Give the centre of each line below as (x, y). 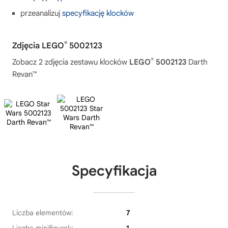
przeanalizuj (41, 13)
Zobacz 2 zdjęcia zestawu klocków (71, 62)
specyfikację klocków (98, 13)
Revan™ (24, 75)
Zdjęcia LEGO (38, 46)
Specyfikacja (114, 171)
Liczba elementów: (43, 213)
